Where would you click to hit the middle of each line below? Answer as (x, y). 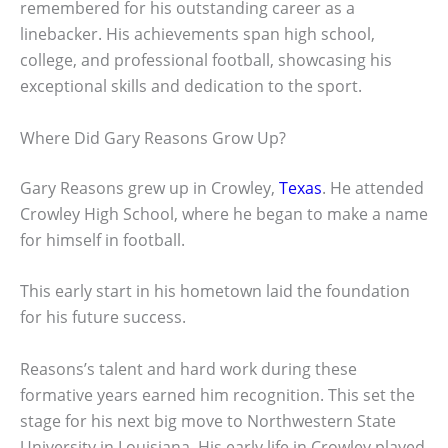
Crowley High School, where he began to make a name (224, 213)
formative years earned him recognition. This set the (217, 394)
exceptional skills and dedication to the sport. (191, 85)
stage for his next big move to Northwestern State (208, 420)
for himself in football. (102, 239)
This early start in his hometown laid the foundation (215, 291)
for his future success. (103, 317)
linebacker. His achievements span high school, (197, 33)
